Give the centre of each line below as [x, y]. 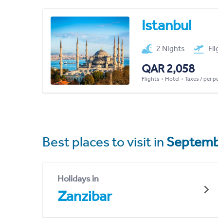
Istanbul [166, 25]
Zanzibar [85, 196]
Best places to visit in [104, 142]
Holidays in [78, 178]
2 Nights [171, 48]
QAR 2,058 [168, 68]
